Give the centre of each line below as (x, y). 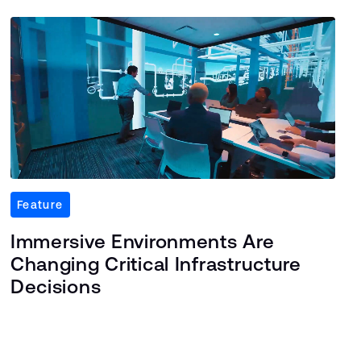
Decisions (56, 287)
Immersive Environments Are (142, 242)
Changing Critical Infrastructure (156, 264)
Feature (40, 205)
